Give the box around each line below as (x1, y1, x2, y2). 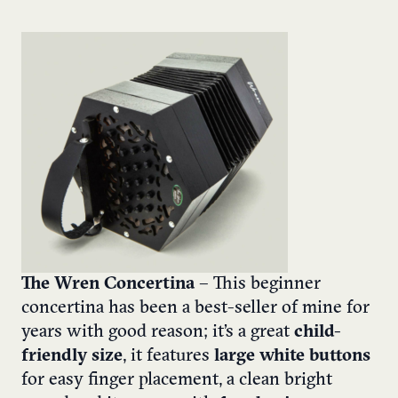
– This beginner (195, 275, 321, 294)
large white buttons (214, 347, 370, 366)
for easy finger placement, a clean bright (21, 371, 332, 390)
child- (294, 323, 341, 342)
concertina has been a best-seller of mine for (21, 299, 370, 318)
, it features (123, 347, 214, 366)
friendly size (21, 347, 123, 366)
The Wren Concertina (21, 275, 195, 294)
